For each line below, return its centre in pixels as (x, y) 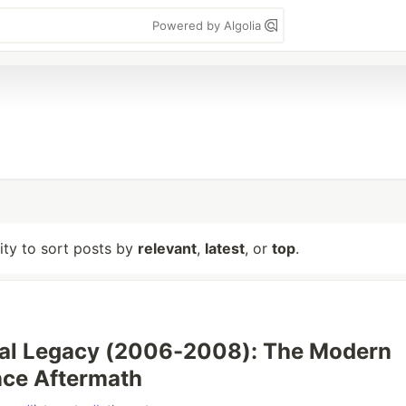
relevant (167, 248)
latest (225, 248)
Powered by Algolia (208, 25)
